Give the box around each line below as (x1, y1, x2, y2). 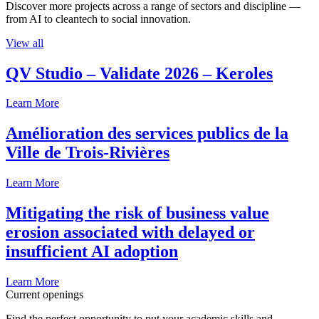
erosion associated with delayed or (6, 223, 255, 242)
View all (6, 36, 43, 49)
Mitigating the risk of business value (6, 204, 269, 223)
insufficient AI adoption (6, 242, 178, 261)
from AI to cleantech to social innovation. (6, 12, 191, 25)
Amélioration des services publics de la (6, 124, 288, 143)
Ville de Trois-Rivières (6, 143, 169, 162)
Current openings (6, 288, 83, 301)
